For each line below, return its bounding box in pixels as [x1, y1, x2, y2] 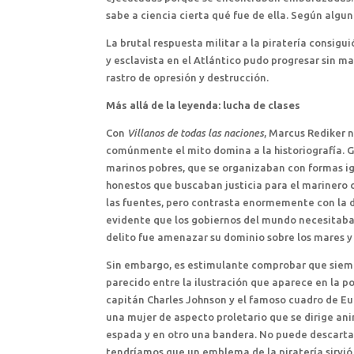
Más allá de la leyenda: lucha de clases [106, 99, 301, 111]
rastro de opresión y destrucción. [106, 71, 269, 83]
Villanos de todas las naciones [127, 126, 265, 138]
